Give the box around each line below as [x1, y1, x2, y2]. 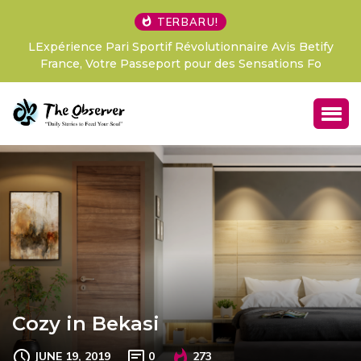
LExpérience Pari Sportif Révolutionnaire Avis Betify [27, 39, 334, 54]
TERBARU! [156, 15, 219, 28]
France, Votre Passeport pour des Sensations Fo [39, 56, 322, 71]
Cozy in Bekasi [12, 311, 160, 335]
